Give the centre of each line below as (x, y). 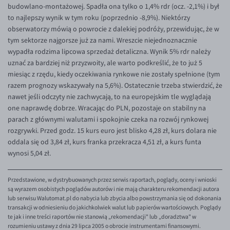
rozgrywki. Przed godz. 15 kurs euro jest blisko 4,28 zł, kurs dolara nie (112, 131)
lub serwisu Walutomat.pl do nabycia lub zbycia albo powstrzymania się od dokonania (114, 198)
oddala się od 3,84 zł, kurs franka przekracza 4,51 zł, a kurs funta (104, 142)
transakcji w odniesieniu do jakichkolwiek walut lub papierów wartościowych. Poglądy (114, 207)
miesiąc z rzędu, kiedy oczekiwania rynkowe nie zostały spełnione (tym (114, 74)
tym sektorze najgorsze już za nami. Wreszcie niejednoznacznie (102, 40)
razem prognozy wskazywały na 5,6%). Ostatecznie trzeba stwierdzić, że (115, 85)
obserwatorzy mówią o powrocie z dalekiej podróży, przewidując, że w (113, 29)
